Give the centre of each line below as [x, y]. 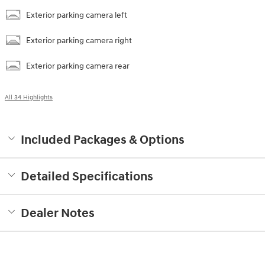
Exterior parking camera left [77, 15]
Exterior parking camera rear [78, 66]
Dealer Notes [58, 213]
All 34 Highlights [29, 97]
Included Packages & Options [103, 140]
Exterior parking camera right [79, 40]
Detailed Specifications [87, 177]
